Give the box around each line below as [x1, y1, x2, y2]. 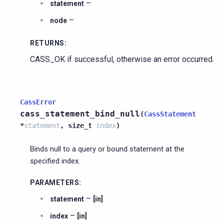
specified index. [30, 156, 80, 165]
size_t [68, 121, 92, 129]
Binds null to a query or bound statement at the [30, 144, 184, 153]
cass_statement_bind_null [20, 108, 140, 118]
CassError [20, 97, 56, 106]
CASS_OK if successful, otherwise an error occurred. [30, 54, 214, 64]
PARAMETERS [30, 178, 79, 186]
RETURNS [30, 38, 64, 47]
